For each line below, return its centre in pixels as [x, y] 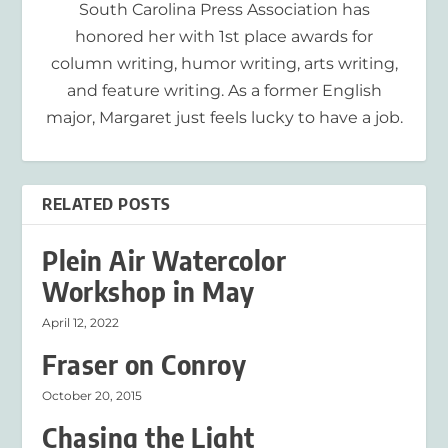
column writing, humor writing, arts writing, [224, 64]
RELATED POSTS [106, 204]
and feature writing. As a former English [224, 91]
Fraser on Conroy [144, 365]
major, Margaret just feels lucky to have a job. [224, 118]
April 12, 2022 [81, 323]
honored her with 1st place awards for [224, 37]
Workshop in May [148, 292]
